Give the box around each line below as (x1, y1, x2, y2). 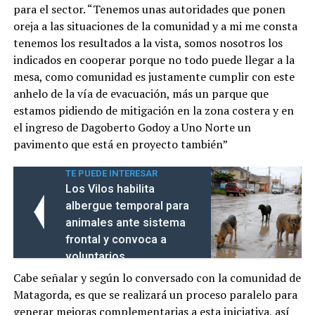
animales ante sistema (65, 215, 186, 229)
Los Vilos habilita (65, 181, 155, 195)
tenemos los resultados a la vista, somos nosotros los (13, 34, 283, 51)
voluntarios (65, 249, 125, 263)
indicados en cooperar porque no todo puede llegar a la (13, 51, 295, 67)
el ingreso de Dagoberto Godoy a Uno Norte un (13, 119, 251, 135)
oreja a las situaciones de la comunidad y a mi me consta (13, 18, 297, 34)
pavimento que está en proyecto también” (13, 136, 228, 152)
